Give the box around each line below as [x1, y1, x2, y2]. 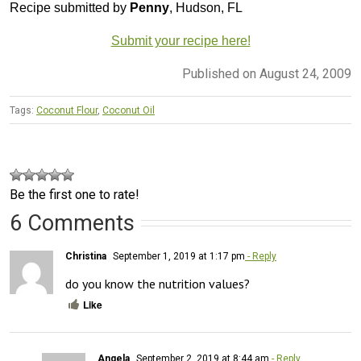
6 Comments [10, 210, 135, 236]
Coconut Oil [102, 105, 155, 116]
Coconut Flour [36, 105, 98, 116]
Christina [65, 251, 106, 262]
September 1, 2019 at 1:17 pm [110, 251, 245, 262]
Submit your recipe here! [110, 34, 251, 48]
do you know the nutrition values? [65, 276, 250, 292]
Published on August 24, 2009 [182, 66, 351, 81]
